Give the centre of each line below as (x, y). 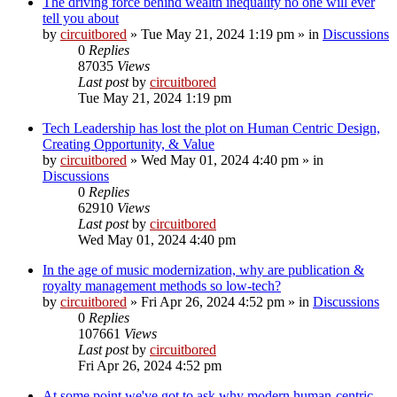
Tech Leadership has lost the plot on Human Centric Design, (211, 128)
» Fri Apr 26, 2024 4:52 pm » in (220, 301)
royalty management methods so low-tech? (162, 285)
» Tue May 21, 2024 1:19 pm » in (225, 34)
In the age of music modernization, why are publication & (203, 269)
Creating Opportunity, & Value (128, 144)
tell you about (81, 18)
